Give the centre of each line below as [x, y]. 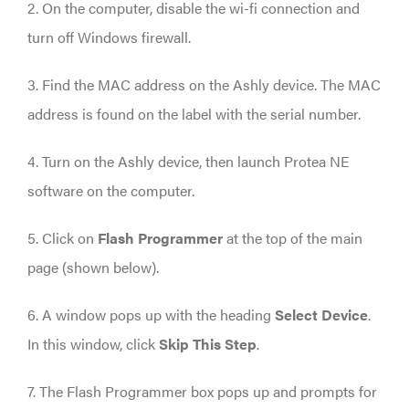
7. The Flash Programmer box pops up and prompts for [202, 391]
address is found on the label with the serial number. [194, 113]
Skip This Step [208, 343]
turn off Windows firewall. [109, 37]
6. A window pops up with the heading [151, 314]
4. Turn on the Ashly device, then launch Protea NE [189, 161]
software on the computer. [111, 190]
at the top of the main [293, 237]
